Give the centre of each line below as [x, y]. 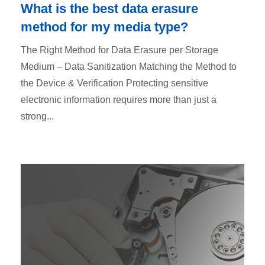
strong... [37, 116]
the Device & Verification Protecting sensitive [114, 83]
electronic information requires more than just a [119, 99]
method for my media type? [104, 27]
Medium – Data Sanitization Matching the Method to [129, 66]
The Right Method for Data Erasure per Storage [119, 50]
